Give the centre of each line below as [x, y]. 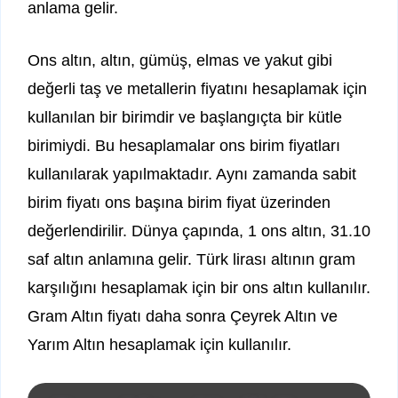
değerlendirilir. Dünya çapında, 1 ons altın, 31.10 [199, 231]
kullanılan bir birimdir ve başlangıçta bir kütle [185, 118]
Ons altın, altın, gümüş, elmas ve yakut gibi [180, 61]
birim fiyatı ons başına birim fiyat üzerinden [179, 203]
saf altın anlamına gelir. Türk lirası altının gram [191, 260]
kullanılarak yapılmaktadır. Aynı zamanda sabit [192, 175]
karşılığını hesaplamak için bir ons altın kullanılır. [199, 288]
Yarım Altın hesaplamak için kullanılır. [159, 345]
